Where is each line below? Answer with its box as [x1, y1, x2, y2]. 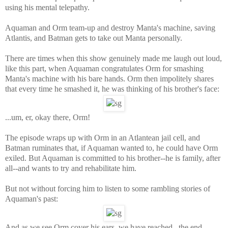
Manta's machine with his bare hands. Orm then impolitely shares [5, 74, 214, 83]
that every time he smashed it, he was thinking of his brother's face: [5, 84, 219, 93]
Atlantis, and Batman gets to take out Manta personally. [5, 33, 182, 42]
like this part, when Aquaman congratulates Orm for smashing [5, 64, 204, 73]
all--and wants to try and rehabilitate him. [5, 163, 136, 173]
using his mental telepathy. [5, 3, 90, 12]
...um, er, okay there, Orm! [5, 112, 90, 122]
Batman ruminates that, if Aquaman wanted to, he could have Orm [5, 143, 218, 152]
